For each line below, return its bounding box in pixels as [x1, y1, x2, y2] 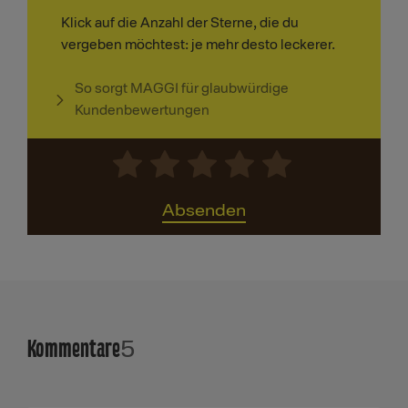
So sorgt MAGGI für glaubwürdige [75, 81, 290, 97]
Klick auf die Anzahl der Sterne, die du [60, 15, 299, 32]
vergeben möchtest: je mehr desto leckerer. [60, 37, 335, 54]
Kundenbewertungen [75, 103, 210, 119]
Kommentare [27, 334, 120, 362]
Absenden [162, 200, 246, 221]
